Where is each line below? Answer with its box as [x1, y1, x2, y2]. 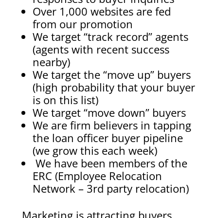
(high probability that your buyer [32, 80, 195, 94]
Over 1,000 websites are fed [32, 4, 171, 18]
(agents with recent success [32, 42, 169, 56]
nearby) [32, 54, 70, 69]
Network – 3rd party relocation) [32, 181, 189, 196]
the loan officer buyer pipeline [32, 130, 183, 145]
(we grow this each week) [32, 143, 157, 158]
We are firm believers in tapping [32, 118, 191, 132]
